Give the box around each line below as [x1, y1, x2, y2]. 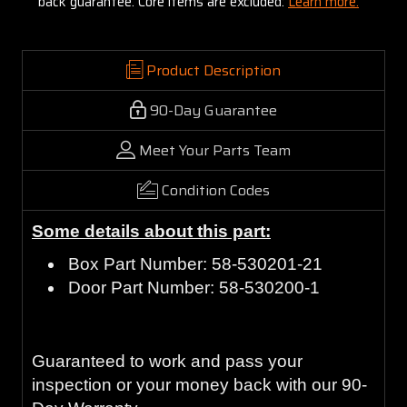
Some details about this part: [32, 221, 271, 241]
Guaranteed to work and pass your [32, 351, 303, 371]
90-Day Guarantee [150, 98, 277, 122]
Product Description [146, 58, 281, 82]
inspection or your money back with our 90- [32, 374, 367, 394]
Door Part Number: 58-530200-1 [68, 277, 321, 297]
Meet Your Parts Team [139, 138, 291, 162]
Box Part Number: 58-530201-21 [68, 253, 328, 273]
